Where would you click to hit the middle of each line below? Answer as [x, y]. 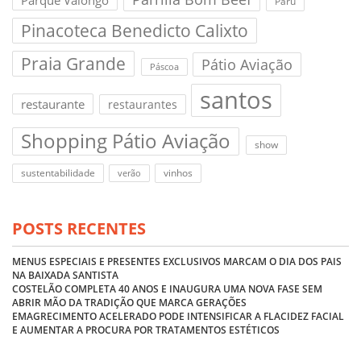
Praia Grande [73, 64]
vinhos [178, 173]
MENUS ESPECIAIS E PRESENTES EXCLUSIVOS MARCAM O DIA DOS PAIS [177, 261]
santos [237, 100]
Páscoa [164, 67]
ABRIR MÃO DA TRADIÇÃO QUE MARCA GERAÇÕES [129, 302]
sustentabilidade [58, 173]
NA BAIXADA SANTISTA [65, 275]
